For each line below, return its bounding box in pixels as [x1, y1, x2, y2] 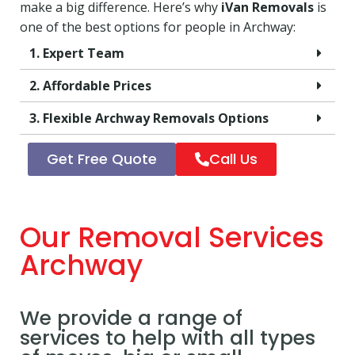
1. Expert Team [29, 44, 124, 62]
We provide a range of [20, 304, 242, 333]
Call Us [209, 148, 258, 169]
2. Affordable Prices [29, 76, 151, 94]
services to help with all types [20, 324, 315, 353]
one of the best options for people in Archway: [20, 17, 296, 36]
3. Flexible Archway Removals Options [29, 109, 269, 127]
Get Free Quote [47, 148, 157, 169]
